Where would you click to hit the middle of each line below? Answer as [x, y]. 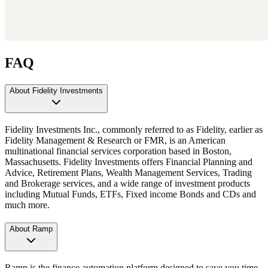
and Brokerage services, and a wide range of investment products [127, 183]
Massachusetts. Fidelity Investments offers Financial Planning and [129, 162]
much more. [27, 205]
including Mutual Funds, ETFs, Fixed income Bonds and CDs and [130, 194]
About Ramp [31, 229]
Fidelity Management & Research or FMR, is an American [115, 140]
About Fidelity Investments [56, 90]
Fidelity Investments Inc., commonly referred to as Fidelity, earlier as [134, 129]
